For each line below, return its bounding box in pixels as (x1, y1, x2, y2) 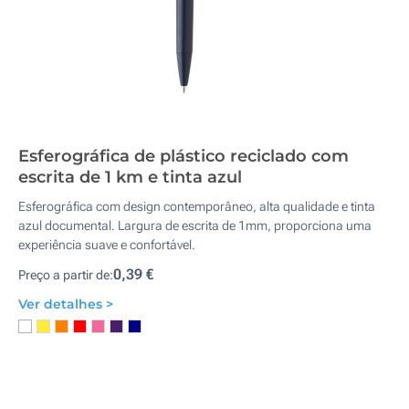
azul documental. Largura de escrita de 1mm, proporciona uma (18, 218, 372, 233)
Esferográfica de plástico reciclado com (18, 146, 349, 166)
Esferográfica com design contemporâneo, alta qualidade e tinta (18, 199, 375, 214)
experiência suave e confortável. (18, 237, 195, 252)
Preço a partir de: (18, 267, 113, 282)
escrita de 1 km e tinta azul (18, 167, 242, 187)
